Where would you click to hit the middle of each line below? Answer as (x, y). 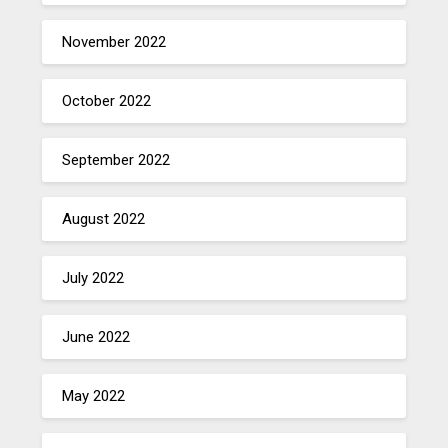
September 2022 (116, 159)
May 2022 (94, 395)
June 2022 (96, 336)
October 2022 (107, 100)
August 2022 (104, 218)
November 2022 (114, 41)
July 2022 (93, 277)
